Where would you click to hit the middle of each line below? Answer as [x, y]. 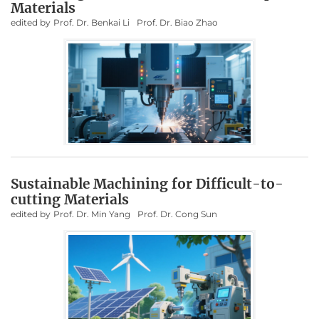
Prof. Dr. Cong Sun [177, 214]
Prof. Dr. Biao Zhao [177, 23]
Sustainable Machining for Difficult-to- [147, 183]
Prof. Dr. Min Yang [92, 214]
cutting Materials [70, 199]
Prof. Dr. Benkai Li [91, 23]
